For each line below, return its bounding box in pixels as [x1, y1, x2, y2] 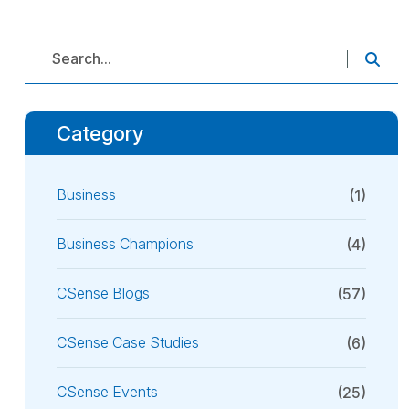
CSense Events [57, 383, 158, 402]
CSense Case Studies [57, 333, 199, 352]
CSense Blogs [57, 284, 150, 303]
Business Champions [57, 235, 194, 254]
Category [57, 121, 143, 146]
